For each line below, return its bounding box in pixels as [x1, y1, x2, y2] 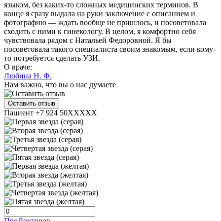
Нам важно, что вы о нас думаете [4, 80, 116, 89]
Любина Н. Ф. [4, 72, 52, 80]
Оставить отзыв [8, 100, 55, 108]
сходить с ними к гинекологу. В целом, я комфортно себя [4, 27, 196, 36]
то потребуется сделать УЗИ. [4, 54, 100, 63]
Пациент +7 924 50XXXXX [4, 109, 97, 117]
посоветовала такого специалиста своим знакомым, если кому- [4, 45, 216, 54]
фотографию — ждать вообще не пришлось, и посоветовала [4, 18, 206, 27]
